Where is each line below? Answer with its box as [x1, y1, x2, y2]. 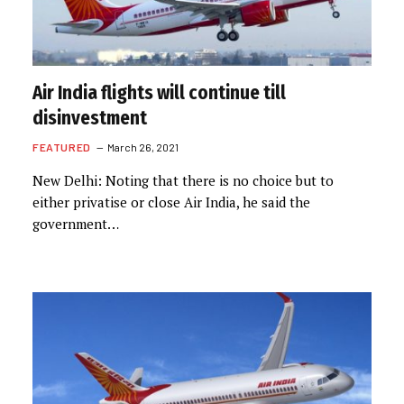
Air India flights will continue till [32, 81, 286, 105]
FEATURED [32, 141, 91, 153]
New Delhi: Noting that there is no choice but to [32, 171, 334, 189]
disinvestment [32, 106, 147, 130]
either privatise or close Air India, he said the [32, 193, 310, 211]
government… [32, 215, 119, 233]
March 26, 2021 [106, 141, 179, 153]
